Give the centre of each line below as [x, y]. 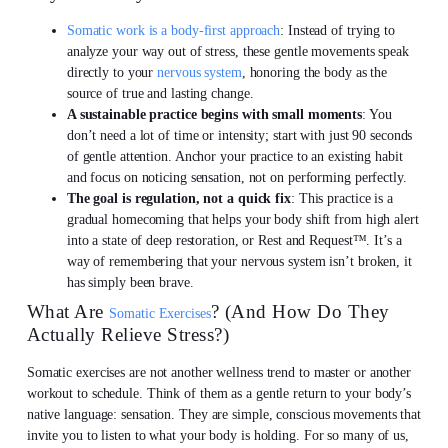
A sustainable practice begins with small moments [214, 115]
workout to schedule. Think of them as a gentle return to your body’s [219, 394]
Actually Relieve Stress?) [128, 335]
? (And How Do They [300, 312]
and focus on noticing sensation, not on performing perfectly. [236, 178]
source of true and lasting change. [160, 94]
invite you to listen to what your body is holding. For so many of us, [217, 436]
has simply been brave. [130, 283]
